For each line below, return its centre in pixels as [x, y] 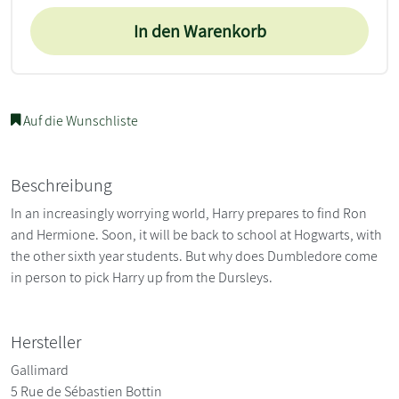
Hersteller [46, 342]
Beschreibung [61, 185]
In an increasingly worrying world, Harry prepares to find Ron [189, 213]
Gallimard [40, 370]
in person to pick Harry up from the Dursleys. [142, 277]
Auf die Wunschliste [79, 120]
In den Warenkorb [199, 31]
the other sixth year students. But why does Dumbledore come [194, 256]
